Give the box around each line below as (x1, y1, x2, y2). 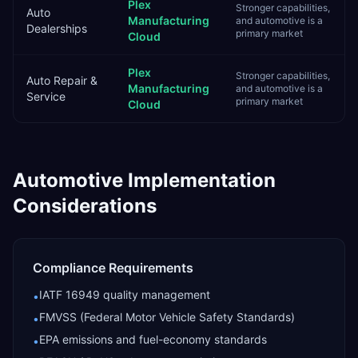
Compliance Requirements (33, 260, 193, 276)
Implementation (123, 169, 276, 192)
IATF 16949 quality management (39, 288, 210, 301)
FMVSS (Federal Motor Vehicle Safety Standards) (39, 310, 295, 324)
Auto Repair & (26, 74, 97, 87)
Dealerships (26, 22, 87, 35)
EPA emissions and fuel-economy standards (39, 332, 267, 346)
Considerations (13, 194, 157, 217)
